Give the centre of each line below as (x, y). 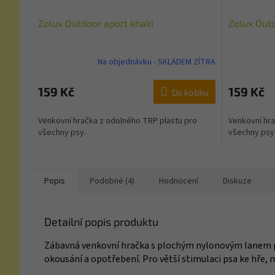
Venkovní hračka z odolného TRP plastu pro (118, 121)
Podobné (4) (112, 181)
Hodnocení (179, 181)
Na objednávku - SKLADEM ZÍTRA (157, 62)
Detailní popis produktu (101, 222)
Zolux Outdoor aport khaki (96, 23)
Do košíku (190, 93)
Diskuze (237, 181)
